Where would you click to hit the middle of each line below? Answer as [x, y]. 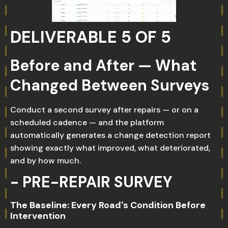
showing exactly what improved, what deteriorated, [110, 148]
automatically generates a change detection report [110, 135]
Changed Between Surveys [110, 85]
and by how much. [46, 161]
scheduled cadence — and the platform [87, 122]
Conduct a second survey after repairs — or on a [104, 110]
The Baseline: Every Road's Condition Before [108, 205]
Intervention [38, 216]
